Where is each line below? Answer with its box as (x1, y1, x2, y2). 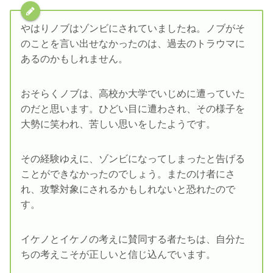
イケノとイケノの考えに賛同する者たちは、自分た (21, 234, 245, 245)
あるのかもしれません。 (21, 54, 128, 65)
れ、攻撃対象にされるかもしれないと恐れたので (21, 184, 235, 195)
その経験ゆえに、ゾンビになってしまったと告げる (21, 154, 245, 165)
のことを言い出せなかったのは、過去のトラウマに (21, 38, 245, 49)
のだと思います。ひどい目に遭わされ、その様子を (21, 104, 245, 115)
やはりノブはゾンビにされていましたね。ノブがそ (21, 23, 245, 34)
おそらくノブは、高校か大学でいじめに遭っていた (21, 88, 245, 99)
